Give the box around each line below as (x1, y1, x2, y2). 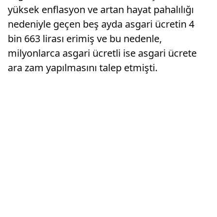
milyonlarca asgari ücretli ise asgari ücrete (8, 46, 197, 60)
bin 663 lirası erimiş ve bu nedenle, (8, 32, 162, 45)
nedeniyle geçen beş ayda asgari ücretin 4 (8, 17, 194, 31)
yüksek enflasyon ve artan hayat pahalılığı (8, 3, 194, 16)
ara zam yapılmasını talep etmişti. (8, 61, 157, 74)
